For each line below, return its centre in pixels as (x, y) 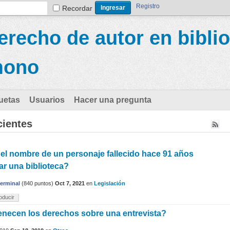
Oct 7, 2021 (70, 184)
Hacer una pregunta (113, 100)
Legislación (110, 184)
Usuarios (47, 100)
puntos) (43, 184)
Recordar (77, 8)
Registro (148, 6)
